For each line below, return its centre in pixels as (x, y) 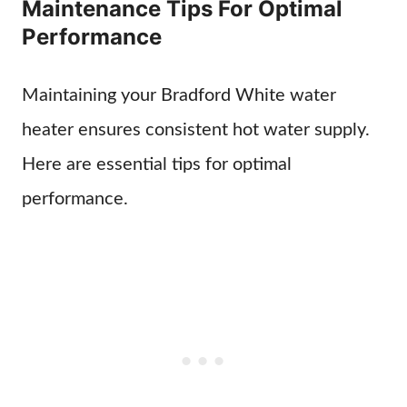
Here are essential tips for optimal (157, 164)
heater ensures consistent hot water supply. (196, 130)
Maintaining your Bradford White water (179, 95)
